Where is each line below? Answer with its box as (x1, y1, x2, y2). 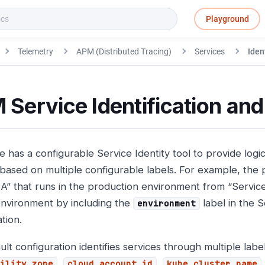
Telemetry (17, 46, 53, 56)
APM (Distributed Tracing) (76, 46, 172, 56)
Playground (205, 14, 249, 24)
